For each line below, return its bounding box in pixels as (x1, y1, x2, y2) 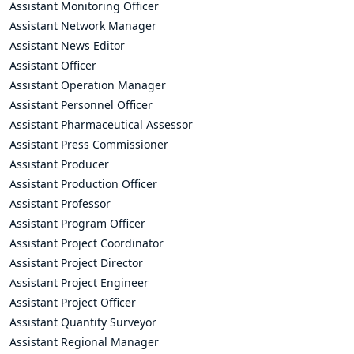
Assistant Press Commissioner (9, 137, 168, 152)
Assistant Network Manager (9, 18, 156, 33)
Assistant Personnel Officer (9, 97, 153, 112)
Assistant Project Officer (9, 295, 136, 310)
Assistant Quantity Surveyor (9, 314, 156, 330)
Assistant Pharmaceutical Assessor (9, 117, 193, 132)
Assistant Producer (9, 156, 109, 171)
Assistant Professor (9, 196, 111, 211)
